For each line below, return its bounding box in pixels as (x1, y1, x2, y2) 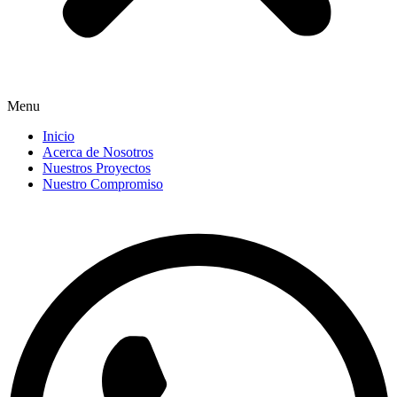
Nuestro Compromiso (43, 176, 163, 191)
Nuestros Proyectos (43, 160, 151, 175)
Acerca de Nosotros (43, 144, 153, 160)
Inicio (43, 128, 74, 144)
